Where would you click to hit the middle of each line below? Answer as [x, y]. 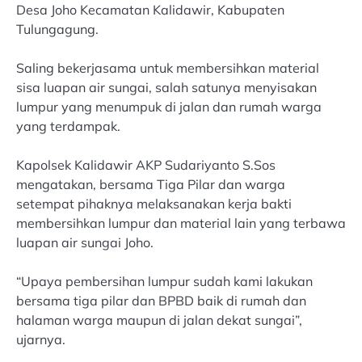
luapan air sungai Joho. [85, 243]
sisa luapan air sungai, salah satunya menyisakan [166, 88]
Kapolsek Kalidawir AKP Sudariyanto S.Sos [146, 165]
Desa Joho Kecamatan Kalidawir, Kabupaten [150, 10]
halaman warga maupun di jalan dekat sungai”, [159, 320]
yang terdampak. [68, 126]
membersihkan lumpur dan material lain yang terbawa [181, 223]
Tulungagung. [57, 29]
